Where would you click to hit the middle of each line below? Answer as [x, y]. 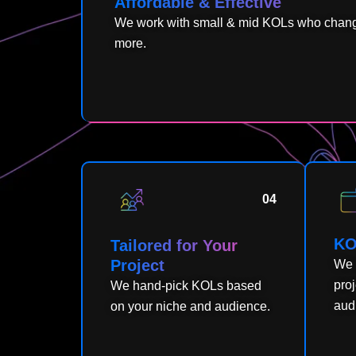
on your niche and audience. [190, 307]
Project [137, 266]
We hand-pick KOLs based [186, 286]
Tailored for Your [174, 246]
